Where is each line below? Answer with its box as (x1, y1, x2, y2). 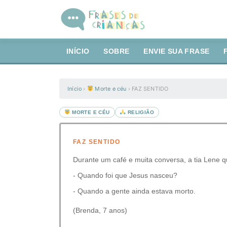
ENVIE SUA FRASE (143, 48, 210, 55)
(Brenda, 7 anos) (73, 206, 127, 214)
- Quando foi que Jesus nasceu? (73, 171, 177, 179)
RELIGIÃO (126, 109, 155, 115)
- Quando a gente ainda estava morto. (73, 187, 196, 195)
